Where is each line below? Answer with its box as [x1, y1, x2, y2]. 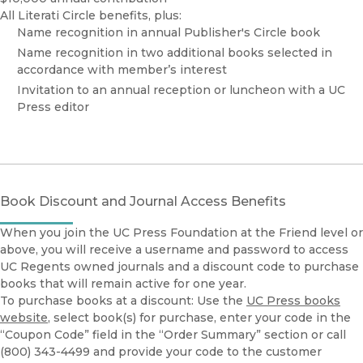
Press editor [17, 100, 89, 115]
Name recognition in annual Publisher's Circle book [17, 25, 320, 41]
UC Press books [246, 293, 340, 309]
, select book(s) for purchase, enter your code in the [48, 310, 351, 326]
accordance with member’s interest [17, 62, 227, 78]
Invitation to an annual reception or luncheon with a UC [17, 83, 345, 98]
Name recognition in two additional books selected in [17, 45, 332, 61]
